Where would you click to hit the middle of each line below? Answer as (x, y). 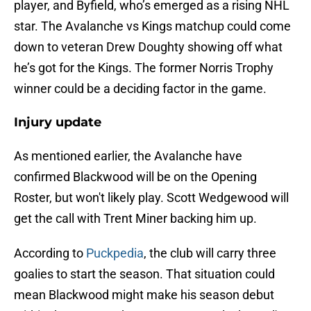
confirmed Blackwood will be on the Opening (135, 177)
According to (50, 253)
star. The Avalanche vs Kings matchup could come (152, 26)
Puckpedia (115, 253)
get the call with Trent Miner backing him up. (135, 219)
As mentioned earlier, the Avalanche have (128, 156)
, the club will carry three (210, 253)
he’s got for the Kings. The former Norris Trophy (144, 68)
